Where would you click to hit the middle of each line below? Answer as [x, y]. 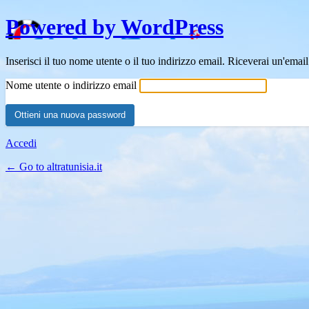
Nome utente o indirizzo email [71, 85]
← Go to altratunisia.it [54, 166]
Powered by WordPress [114, 27]
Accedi [21, 143]
